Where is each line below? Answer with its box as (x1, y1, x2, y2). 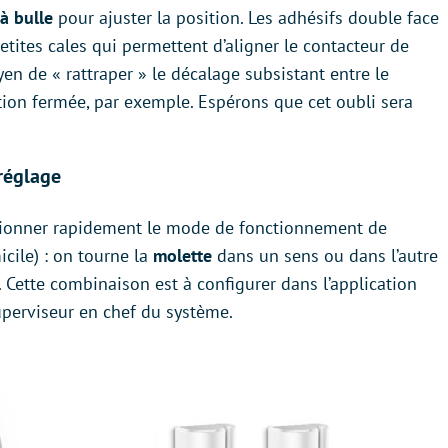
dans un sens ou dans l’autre (217, 244, 438, 267)
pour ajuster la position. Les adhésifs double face (53, 6, 439, 29)
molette (153, 244, 217, 267)
